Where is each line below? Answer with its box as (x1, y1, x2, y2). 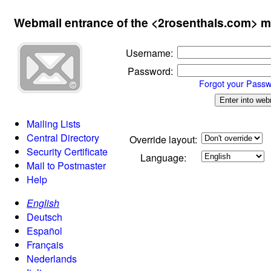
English (27, 195, 59, 210)
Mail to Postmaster (27, 158, 106, 172)
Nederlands (27, 251, 77, 266)
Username (126, 45, 171, 60)
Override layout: (129, 132, 197, 146)
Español (27, 223, 62, 238)
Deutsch (27, 209, 62, 224)
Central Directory (27, 130, 99, 145)
